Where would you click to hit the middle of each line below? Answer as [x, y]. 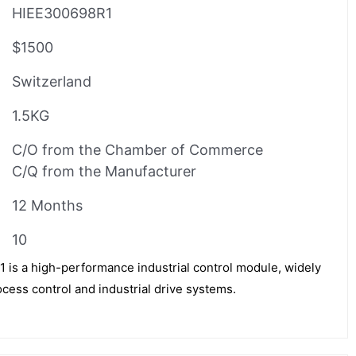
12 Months [47, 205]
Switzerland [52, 81]
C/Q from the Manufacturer [104, 171]
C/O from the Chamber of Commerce [137, 149]
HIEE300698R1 [62, 13]
